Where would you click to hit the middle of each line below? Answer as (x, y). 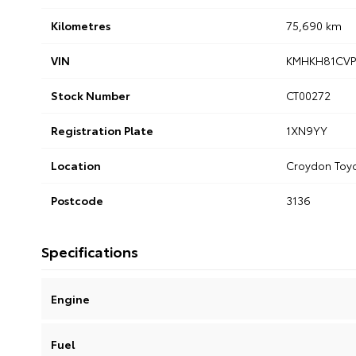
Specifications (90, 252)
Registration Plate (102, 131)
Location (76, 166)
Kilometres (81, 26)
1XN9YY (306, 131)
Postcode (77, 201)
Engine (70, 299)
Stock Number (91, 96)
